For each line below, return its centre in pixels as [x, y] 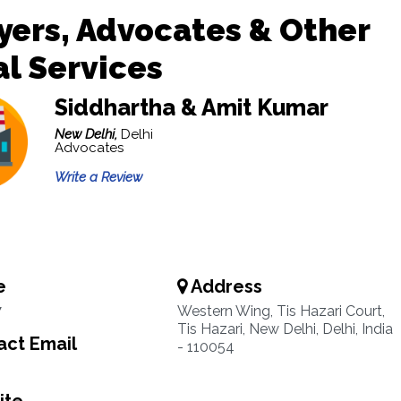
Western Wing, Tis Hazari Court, [281, 311]
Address [224, 286]
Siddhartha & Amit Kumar [191, 107]
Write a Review [98, 177]
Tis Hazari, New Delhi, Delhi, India [285, 329]
